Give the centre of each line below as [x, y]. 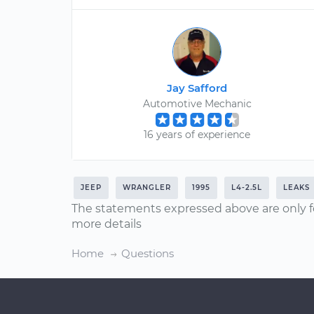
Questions [148, 253]
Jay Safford [197, 88]
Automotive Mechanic [197, 104]
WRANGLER [147, 187]
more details [107, 224]
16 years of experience [197, 135]
